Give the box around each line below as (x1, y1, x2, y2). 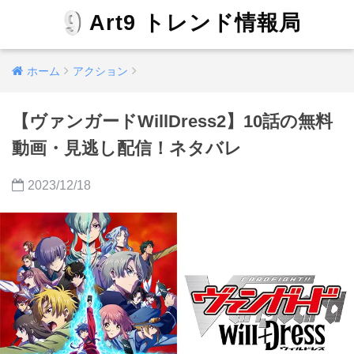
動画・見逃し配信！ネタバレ (12, 138, 242, 158)
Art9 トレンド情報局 (89, 11, 302, 36)
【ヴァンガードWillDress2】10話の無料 (12, 111, 333, 131)
